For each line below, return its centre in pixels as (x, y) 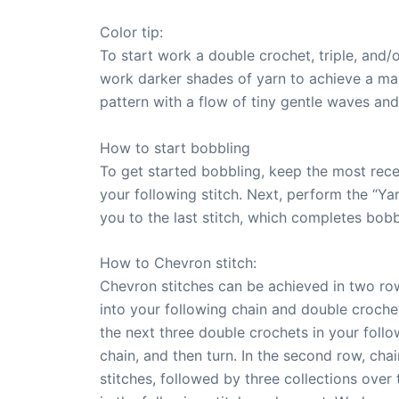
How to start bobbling (175, 147)
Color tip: (131, 32)
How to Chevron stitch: (178, 263)
